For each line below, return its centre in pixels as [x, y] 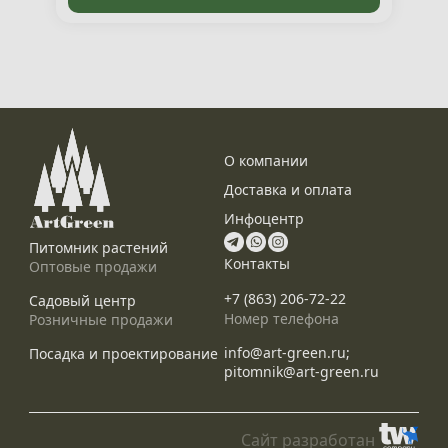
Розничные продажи [100, 319]
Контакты [257, 263]
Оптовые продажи [92, 266]
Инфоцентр [264, 218]
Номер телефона [281, 318]
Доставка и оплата [288, 189]
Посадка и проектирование [123, 353]
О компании [266, 160]
